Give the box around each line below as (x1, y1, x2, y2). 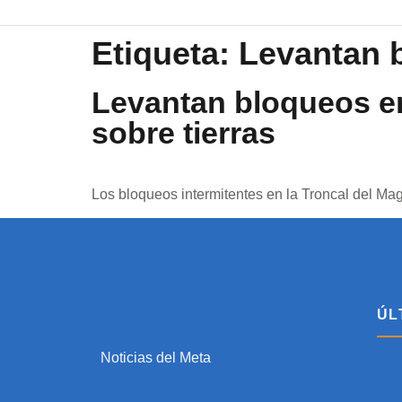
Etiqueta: (92, 35, 239, 72)
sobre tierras (92, 116, 275, 150)
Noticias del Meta (100, 350, 211, 366)
